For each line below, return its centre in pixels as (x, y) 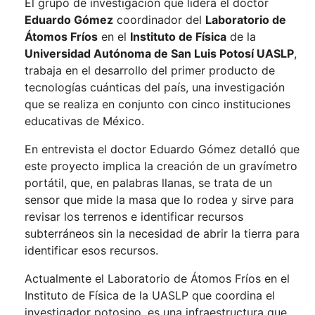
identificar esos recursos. (91, 251)
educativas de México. (84, 121)
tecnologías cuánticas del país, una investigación (155, 88)
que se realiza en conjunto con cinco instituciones (157, 104)
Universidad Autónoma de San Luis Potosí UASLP (159, 54)
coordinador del (159, 20)
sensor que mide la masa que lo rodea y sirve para (159, 200)
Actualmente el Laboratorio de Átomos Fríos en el (157, 279)
